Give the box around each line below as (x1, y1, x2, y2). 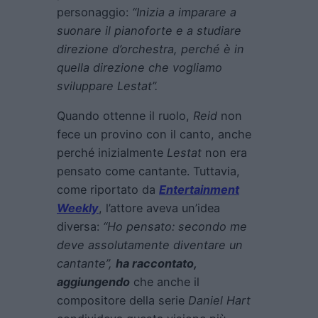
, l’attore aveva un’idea (99, 200, 220, 215)
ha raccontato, (116, 256, 197, 270)
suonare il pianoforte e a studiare (57, 23, 241, 38)
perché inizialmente (57, 145, 167, 160)
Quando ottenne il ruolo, (57, 108, 193, 123)
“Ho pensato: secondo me (103, 219, 247, 234)
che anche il (133, 274, 199, 289)
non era (205, 145, 247, 160)
